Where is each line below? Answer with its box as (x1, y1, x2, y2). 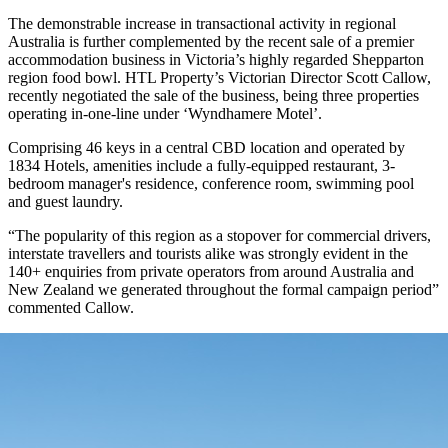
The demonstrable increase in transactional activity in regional (8, 14, 396, 32)
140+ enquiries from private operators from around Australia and (8, 262, 414, 280)
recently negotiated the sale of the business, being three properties (8, 86, 419, 104)
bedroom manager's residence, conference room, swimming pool (8, 174, 414, 192)
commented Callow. (8, 298, 134, 316)
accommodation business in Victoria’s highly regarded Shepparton (8, 50, 424, 68)
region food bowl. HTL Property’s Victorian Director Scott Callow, (8, 68, 431, 86)
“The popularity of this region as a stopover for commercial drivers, (8, 226, 431, 244)
